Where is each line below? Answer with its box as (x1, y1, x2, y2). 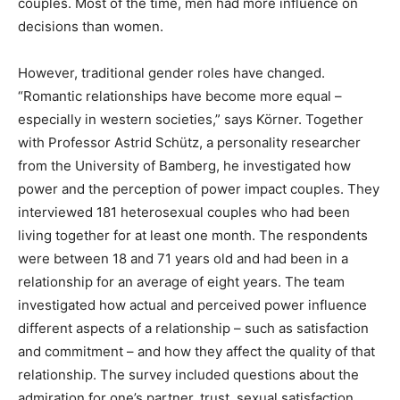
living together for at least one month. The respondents (18, 227, 368, 245)
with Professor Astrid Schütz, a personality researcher (18, 134, 361, 152)
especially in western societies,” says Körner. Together (18, 111, 363, 129)
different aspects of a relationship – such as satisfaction (18, 320, 369, 337)
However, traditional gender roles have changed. (18, 64, 325, 82)
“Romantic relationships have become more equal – (18, 87, 342, 105)
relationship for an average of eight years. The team (18, 273, 345, 291)
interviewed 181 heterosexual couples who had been (18, 204, 350, 221)
